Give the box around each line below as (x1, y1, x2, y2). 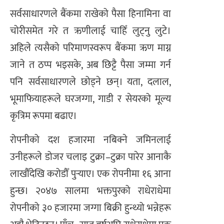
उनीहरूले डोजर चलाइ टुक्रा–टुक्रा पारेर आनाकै (10, 148, 171, 166)
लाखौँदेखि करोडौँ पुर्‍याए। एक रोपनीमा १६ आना (10, 165, 171, 183)
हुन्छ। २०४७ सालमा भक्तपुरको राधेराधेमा (10, 182, 171, 200)
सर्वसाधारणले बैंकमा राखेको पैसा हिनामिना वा (10, 5, 171, 23)
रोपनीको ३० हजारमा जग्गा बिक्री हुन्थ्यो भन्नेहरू (10, 199, 171, 217)
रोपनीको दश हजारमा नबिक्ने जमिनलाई (10, 131, 171, 149)
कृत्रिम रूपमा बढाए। (10, 107, 77, 125)
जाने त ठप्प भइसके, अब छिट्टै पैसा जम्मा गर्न (10, 56, 171, 74)
